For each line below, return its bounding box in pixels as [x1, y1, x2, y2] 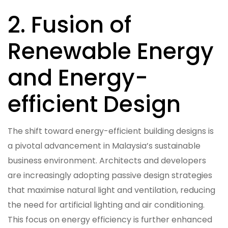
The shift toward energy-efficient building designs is [8, 125, 214, 137]
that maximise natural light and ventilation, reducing [8, 184, 215, 196]
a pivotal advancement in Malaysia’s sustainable [8, 139, 201, 152]
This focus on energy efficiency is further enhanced [8, 213, 212, 225]
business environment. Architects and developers [8, 154, 206, 166]
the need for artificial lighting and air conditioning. [8, 198, 205, 211]
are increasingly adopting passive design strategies [8, 169, 212, 181]
